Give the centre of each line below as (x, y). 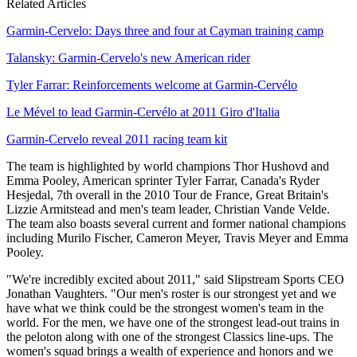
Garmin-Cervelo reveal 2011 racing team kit (117, 139)
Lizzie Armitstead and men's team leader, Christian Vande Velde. (168, 209)
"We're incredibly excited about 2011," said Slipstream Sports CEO (175, 279)
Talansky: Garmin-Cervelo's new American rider (128, 57)
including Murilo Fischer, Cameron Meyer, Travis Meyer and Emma (177, 237)
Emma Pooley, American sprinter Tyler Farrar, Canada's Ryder (163, 180)
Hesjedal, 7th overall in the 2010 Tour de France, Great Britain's (167, 194)
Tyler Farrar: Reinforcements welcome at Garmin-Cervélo (152, 84)
